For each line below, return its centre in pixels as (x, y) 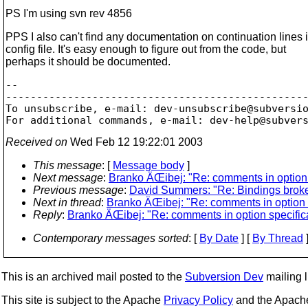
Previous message (78, 190)
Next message (68, 177)
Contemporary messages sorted (111, 238)
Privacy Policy (198, 300)
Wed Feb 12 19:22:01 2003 (135, 142)
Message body (148, 165)
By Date (219, 238)
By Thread (278, 238)
